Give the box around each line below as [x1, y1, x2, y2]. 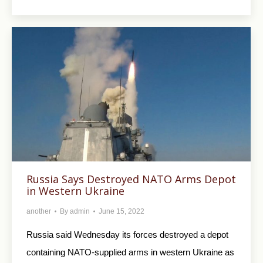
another [26, 207, 51, 216]
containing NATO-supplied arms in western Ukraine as [26, 247, 234, 258]
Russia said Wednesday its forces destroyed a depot [26, 230, 228, 240]
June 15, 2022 [99, 207, 144, 216]
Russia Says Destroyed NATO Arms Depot [26, 172, 236, 187]
